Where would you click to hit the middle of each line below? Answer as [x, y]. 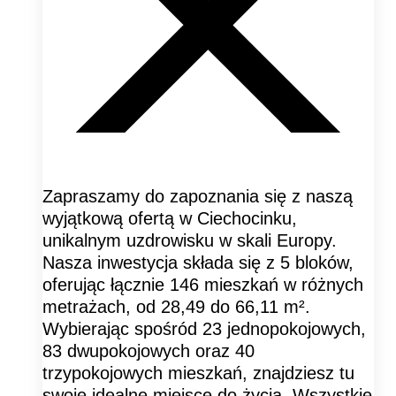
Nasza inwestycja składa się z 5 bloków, [198, 263]
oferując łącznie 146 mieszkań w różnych [203, 285]
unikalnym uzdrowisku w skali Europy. [190, 241]
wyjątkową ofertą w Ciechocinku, [170, 219]
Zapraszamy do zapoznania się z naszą [198, 197]
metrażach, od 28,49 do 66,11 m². [176, 307]
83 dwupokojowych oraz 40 [148, 351]
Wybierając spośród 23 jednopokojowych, [204, 329]
